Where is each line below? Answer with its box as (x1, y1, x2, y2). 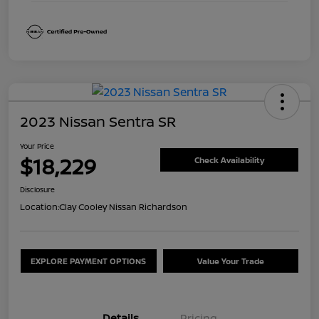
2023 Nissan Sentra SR (20, 112, 176, 132)
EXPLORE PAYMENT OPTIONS (31, 256, 147, 267)
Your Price (20, 141, 54, 152)
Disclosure (20, 184, 55, 195)
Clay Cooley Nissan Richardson (59, 201, 187, 214)
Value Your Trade (197, 256, 264, 267)
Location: (20, 201, 59, 214)
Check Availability (194, 154, 264, 165)
